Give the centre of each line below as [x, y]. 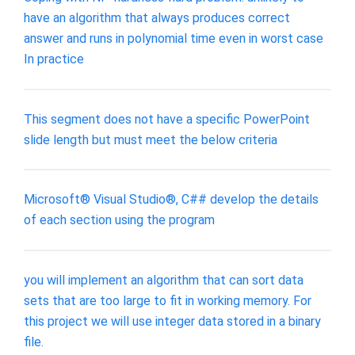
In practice [54, 59]
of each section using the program [119, 220]
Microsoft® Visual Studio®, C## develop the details [171, 200]
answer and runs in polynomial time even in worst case [174, 39]
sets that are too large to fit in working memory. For [168, 301]
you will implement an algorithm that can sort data [164, 281]
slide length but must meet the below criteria [151, 139]
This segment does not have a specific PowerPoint [167, 119]
